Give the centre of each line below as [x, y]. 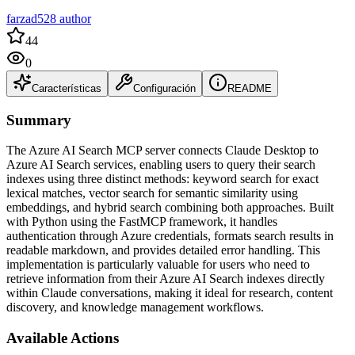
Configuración [164, 88]
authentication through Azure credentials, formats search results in [170, 236]
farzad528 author [49, 18]
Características [67, 88]
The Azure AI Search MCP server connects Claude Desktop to [162, 151]
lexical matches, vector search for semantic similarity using [152, 193]
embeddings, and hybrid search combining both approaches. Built [170, 208]
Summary [39, 120]
